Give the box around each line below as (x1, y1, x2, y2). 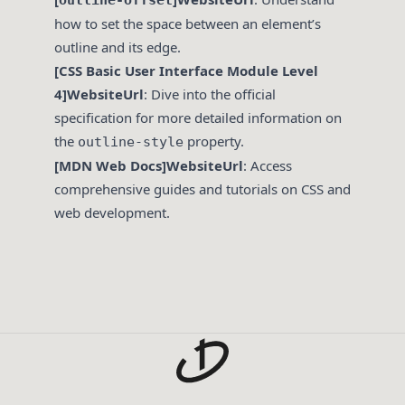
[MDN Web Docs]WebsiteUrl (54, 156, 243, 175)
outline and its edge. (54, 38, 181, 57)
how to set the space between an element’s (54, 14, 321, 33)
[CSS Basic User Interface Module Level (54, 61, 318, 80)
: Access (243, 156, 292, 175)
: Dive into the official (144, 85, 276, 104)
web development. (54, 203, 170, 222)
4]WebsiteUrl (54, 85, 144, 104)
